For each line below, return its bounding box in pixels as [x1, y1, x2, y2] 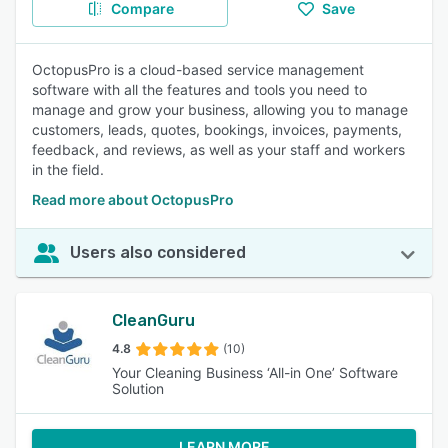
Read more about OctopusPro [32, 191, 234, 208]
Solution [112, 380, 164, 397]
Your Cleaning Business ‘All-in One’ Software [112, 364, 398, 381]
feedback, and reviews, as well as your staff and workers [32, 141, 405, 158]
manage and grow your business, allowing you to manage [32, 101, 408, 118]
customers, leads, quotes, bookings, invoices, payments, [32, 121, 402, 138]
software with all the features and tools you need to [32, 81, 367, 98]
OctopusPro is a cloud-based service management [32, 61, 364, 78]
